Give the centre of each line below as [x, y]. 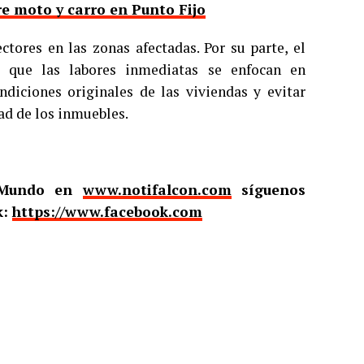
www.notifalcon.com [157, 190]
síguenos [269, 190]
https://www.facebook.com [107, 212]
